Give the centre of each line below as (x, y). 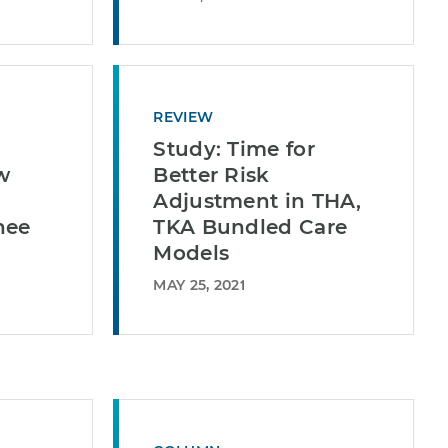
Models (191, 253)
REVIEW (183, 117)
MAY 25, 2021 (199, 285)
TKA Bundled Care (250, 227)
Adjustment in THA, (257, 201)
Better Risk (211, 175)
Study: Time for (234, 149)
